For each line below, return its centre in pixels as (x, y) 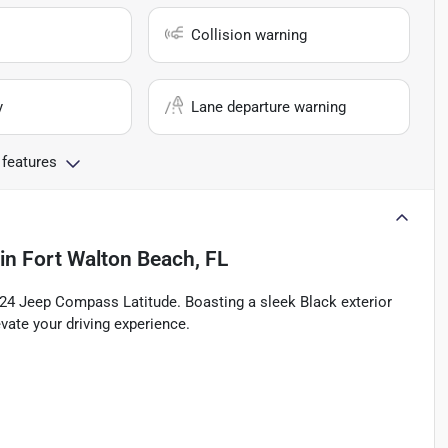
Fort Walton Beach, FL (125, 259)
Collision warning (249, 35)
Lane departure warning (269, 107)
